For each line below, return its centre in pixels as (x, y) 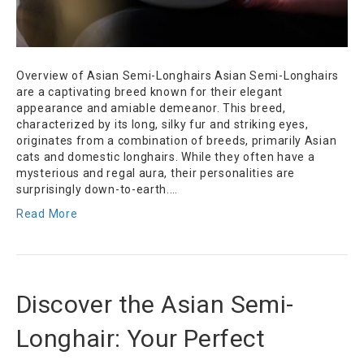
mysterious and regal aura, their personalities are (156, 173)
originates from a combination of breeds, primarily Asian (177, 141)
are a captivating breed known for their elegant (149, 92)
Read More (47, 214)
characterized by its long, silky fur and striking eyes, (162, 125)
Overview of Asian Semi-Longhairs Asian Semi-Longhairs (178, 76)
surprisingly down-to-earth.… (97, 190)
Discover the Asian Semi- (155, 305)
